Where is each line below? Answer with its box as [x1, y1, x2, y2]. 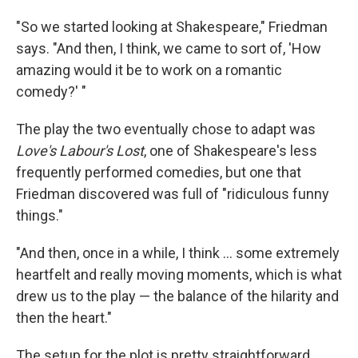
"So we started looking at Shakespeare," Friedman [16, 18, 328, 36]
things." [16, 207, 63, 225]
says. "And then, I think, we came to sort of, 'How [16, 40, 321, 58]
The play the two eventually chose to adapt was [16, 121, 316, 138]
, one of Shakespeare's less [144, 142, 317, 160]
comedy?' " [16, 83, 86, 101]
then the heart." [16, 309, 112, 327]
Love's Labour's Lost [16, 142, 144, 160]
